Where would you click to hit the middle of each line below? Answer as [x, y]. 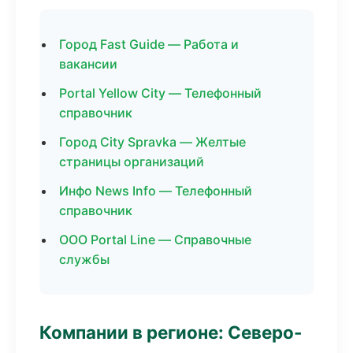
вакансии [88, 64]
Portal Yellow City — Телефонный [160, 93]
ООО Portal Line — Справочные [155, 240]
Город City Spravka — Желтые [152, 142]
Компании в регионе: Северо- [171, 332]
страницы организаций [132, 162]
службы [84, 259]
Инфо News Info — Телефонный [156, 191]
